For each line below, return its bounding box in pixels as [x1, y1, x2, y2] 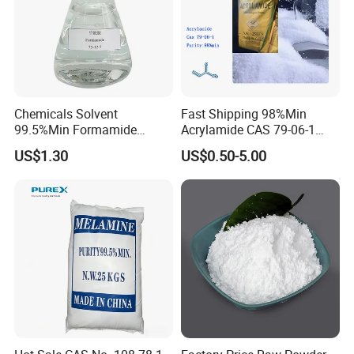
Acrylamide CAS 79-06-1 [180, 121, 315, 138]
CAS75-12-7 [14, 137, 81, 154]
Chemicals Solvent [14, 105, 119, 122]
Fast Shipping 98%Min [180, 105, 307, 122]
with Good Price [180, 137, 269, 154]
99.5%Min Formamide [14, 121, 137, 138]
